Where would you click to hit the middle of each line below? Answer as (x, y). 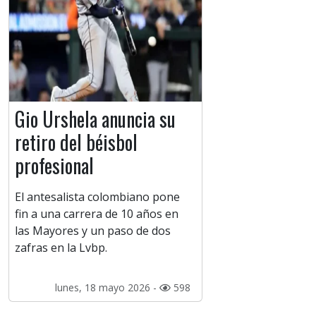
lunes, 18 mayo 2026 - (107, 288)
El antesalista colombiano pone (97, 197)
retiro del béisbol (76, 142)
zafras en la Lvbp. (61, 248)
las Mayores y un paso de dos (93, 231)
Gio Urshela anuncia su (95, 119)
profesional (54, 166)
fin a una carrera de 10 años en (97, 214)
